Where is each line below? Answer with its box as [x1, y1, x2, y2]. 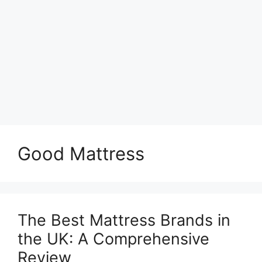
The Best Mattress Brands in [18, 211, 230, 230]
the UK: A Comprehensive [18, 229, 209, 249]
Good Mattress [18, 143, 144, 164]
